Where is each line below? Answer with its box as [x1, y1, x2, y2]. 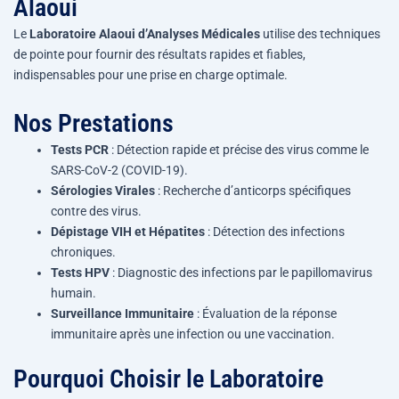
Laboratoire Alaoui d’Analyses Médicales [29, 27, 260, 42]
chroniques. [51, 244, 116, 259]
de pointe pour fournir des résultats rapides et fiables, [13, 47, 305, 62]
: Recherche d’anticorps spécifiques [155, 183, 351, 198]
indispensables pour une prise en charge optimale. [13, 68, 288, 83]
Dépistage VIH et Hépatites [51, 224, 205, 239]
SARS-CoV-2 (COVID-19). [51, 162, 188, 177]
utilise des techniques [260, 27, 380, 42]
